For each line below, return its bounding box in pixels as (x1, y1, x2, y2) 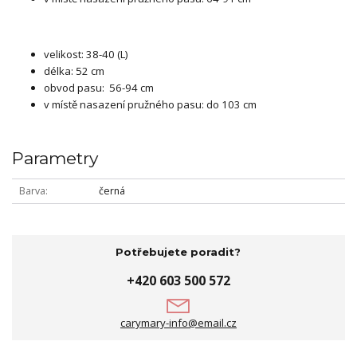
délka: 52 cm (44, 64, 104, 79)
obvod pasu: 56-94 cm (44, 80, 154, 96)
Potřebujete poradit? (116, 245, 241, 259)
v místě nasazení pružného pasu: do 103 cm (44, 97, 257, 112)
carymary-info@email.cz (120, 316, 237, 331)
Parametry (12, 147, 98, 168)
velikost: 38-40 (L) (44, 47, 127, 62)
